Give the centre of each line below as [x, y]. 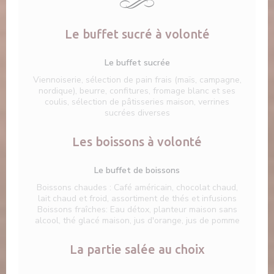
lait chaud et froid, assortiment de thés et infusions [137, 199]
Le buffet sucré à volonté [137, 34]
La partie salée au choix [137, 250]
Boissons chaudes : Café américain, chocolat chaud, [137, 188]
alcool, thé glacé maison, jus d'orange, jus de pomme [137, 221]
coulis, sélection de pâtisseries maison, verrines [137, 102]
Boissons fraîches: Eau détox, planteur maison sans [137, 210]
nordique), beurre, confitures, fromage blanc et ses [137, 91]
